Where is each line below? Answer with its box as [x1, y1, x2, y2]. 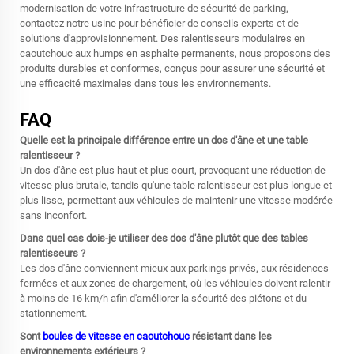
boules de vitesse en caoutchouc [43, 330, 192, 342]
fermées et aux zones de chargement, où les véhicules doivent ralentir [20, 277, 330, 289]
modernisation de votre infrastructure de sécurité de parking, [20, 2, 288, 14]
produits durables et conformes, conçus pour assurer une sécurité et [20, 62, 325, 74]
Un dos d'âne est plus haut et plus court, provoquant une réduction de [20, 164, 326, 176]
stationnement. [20, 307, 87, 319]
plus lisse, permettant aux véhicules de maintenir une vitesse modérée [20, 194, 333, 206]
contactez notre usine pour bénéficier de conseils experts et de [20, 17, 299, 29]
